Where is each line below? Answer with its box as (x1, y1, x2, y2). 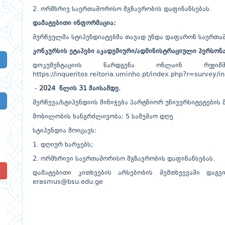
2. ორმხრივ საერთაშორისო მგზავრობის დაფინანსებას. (33, 6, 211, 13)
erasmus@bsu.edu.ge (33, 179, 103, 185)
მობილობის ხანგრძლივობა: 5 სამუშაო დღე (33, 114, 173, 120)
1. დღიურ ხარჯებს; (33, 142, 93, 148)
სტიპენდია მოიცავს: (33, 128, 96, 134)
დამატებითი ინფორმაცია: (33, 20, 116, 27)
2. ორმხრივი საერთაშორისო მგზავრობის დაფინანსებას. (33, 156, 215, 162)
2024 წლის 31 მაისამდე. (39, 85, 121, 92)
